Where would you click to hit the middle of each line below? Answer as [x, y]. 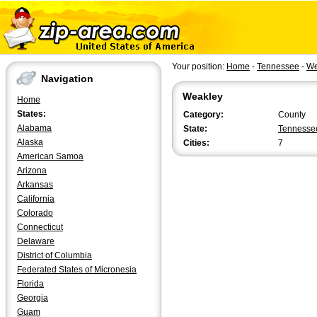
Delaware [36, 241]
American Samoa [50, 156]
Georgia [33, 298]
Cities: [196, 143]
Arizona [32, 171]
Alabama [34, 128]
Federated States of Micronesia [77, 270]
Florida [30, 284]
